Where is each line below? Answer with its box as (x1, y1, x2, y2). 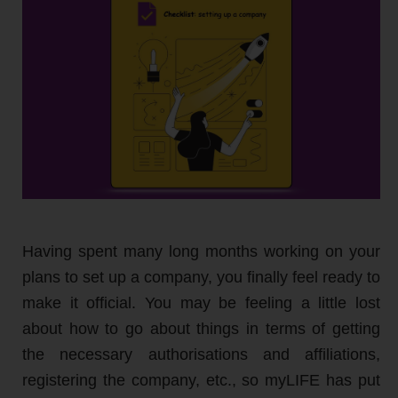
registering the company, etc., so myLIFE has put (22, 370, 380, 389)
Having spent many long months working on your (22, 242, 380, 260)
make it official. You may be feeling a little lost (22, 293, 380, 312)
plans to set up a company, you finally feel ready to (22, 267, 380, 286)
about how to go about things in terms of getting (22, 319, 380, 338)
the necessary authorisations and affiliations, (22, 345, 380, 363)
